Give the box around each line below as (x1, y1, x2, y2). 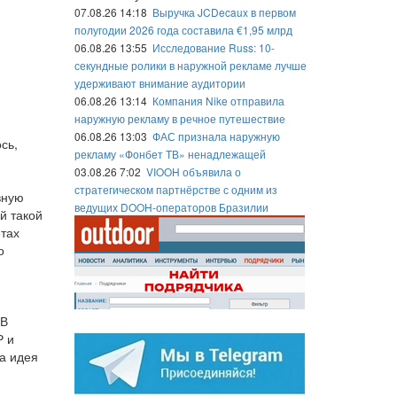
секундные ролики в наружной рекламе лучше (74, 58, 307, 73)
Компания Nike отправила (152, 93, 284, 108)
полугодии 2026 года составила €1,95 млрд (74, 22, 292, 37)
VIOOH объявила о (145, 164, 241, 179)
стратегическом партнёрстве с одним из (74, 182, 277, 197)
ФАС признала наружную (152, 128, 280, 144)
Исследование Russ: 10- (152, 40, 275, 55)
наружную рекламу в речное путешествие (74, 111, 285, 126)
